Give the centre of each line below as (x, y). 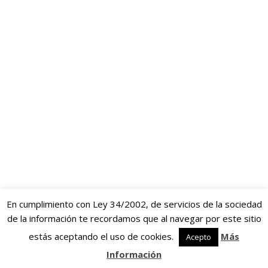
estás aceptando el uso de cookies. (102, 237)
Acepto (199, 237)
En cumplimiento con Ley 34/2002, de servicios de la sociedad (134, 204)
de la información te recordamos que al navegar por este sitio (134, 219)
